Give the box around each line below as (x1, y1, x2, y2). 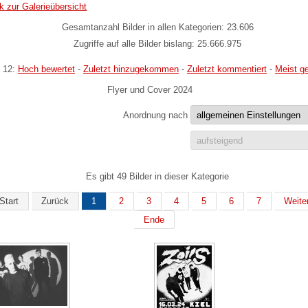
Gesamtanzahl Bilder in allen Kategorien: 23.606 (61, 21, 254, 32)
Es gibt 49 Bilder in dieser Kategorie (86, 171, 230, 182)
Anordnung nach (122, 109, 190, 120)
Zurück (41, 196, 69, 207)
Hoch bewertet (18, 63, 76, 74)
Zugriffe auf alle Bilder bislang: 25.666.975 (74, 38, 242, 49)
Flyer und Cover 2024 (107, 85, 193, 96)
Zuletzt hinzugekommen (83, 63, 179, 74)
